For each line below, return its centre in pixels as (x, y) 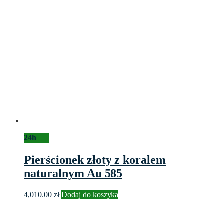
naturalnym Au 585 (73, 173)
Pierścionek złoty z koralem (95, 160)
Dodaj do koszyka (90, 194)
